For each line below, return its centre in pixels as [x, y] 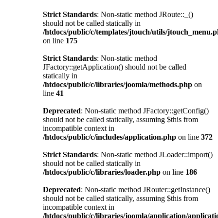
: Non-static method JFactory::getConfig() [145, 110]
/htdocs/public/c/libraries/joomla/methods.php [118, 84]
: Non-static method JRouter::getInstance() [145, 189]
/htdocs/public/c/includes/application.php [109, 137]
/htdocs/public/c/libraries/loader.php [102, 172]
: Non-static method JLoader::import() [155, 154]
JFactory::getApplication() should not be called [115, 67]
